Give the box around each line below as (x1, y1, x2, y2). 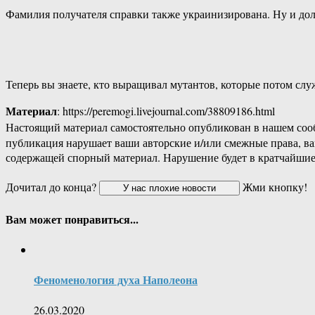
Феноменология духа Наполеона (34, 271, 198, 288)
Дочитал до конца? (6, 179, 99, 195)
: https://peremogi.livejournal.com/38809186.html (57, 103, 275, 119)
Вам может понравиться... (6, 210, 139, 227)
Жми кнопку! (240, 179, 307, 195)
